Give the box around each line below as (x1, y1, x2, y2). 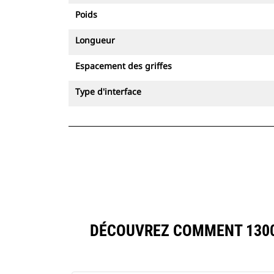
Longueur (75, 34, 115, 46)
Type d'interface (75, 86, 141, 97)
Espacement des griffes (75, 60, 172, 72)
